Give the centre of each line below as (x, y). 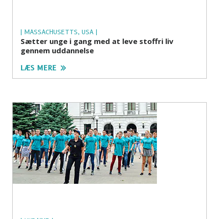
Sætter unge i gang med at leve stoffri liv (97, 41)
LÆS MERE (39, 68)
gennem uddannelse (57, 50)
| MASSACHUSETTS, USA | (59, 32)
